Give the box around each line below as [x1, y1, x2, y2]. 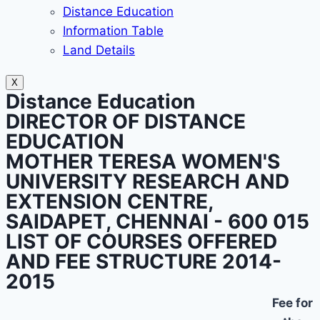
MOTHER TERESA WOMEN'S [6, 149, 280, 174]
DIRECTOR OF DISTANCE [6, 109, 246, 134]
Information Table [63, 24, 164, 38]
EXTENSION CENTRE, [6, 189, 213, 214]
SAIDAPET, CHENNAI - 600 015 [6, 209, 309, 234]
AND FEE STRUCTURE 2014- [6, 249, 281, 274]
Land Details [63, 43, 135, 57]
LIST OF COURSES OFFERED [6, 229, 277, 254]
